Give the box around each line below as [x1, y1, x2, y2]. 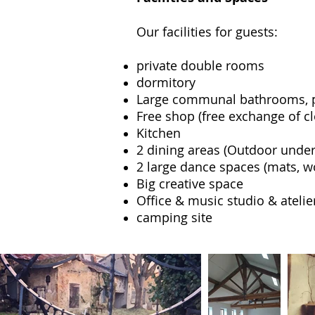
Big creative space [136, 175, 243, 192]
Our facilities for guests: [136, 23, 278, 40]
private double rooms [136, 57, 264, 74]
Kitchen [136, 124, 181, 141]
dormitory [136, 74, 195, 91]
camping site [136, 209, 212, 226]
